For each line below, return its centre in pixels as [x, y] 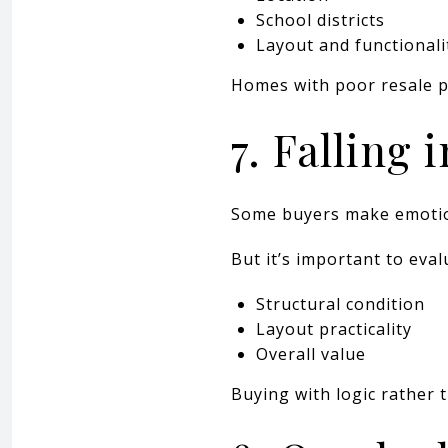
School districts [320, 19]
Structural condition [340, 303]
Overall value [310, 353]
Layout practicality [333, 328]
